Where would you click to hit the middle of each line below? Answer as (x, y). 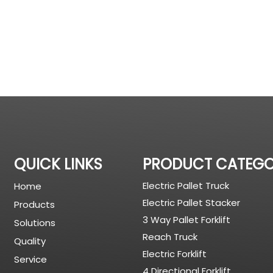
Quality (30, 241)
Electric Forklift (174, 254)
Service (31, 259)
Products (35, 204)
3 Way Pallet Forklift (186, 220)
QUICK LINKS (58, 164)
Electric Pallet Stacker (191, 203)
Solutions (35, 223)
